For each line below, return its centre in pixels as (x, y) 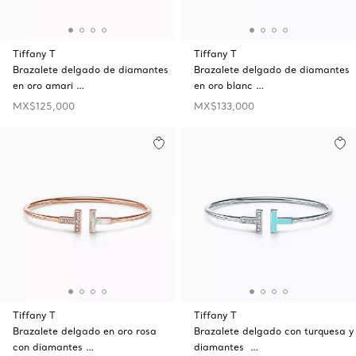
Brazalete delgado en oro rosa (85, 331)
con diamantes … (53, 347)
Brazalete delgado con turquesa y (274, 331)
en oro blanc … (229, 85)
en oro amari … (48, 85)
